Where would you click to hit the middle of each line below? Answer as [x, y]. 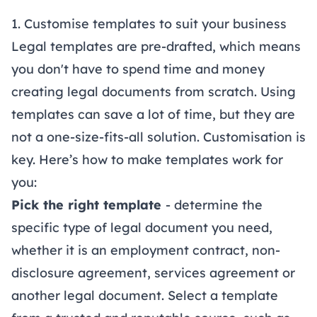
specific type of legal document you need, [142, 228]
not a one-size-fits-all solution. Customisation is [158, 137]
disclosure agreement [79, 273]
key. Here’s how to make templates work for [147, 160]
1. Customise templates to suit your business [149, 24]
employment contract [178, 250]
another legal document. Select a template [145, 296]
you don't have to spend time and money [138, 69]
